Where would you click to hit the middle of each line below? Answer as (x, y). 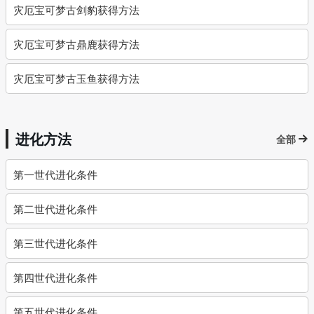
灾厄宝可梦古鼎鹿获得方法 (76, 44)
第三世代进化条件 (55, 243)
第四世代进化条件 (55, 277)
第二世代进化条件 (55, 209)
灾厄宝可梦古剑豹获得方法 (76, 9)
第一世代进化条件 (55, 174)
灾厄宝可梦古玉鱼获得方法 (76, 78)
